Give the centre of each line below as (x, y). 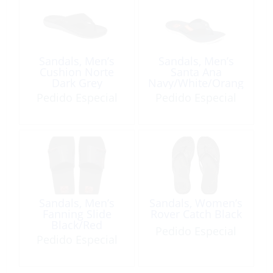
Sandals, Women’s (196, 203)
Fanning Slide (77, 214)
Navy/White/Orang (196, 83)
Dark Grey (77, 83)
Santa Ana (196, 72)
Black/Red (77, 225)
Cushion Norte (77, 72)
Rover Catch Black (196, 214)
